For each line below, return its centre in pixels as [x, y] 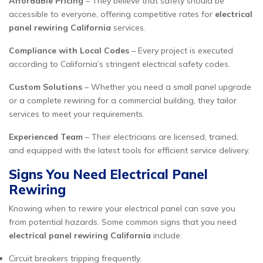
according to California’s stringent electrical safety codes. [119, 64]
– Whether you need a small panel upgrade [167, 87]
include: [166, 235]
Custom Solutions [45, 87]
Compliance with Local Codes [69, 50]
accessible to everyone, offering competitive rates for [112, 14]
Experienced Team [46, 137]
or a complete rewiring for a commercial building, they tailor [123, 100]
